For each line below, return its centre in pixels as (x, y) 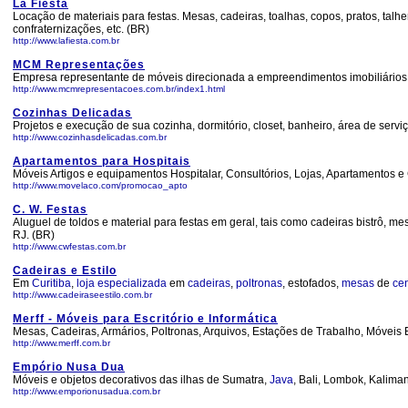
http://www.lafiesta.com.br (66, 41)
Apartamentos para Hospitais (102, 161)
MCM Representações (79, 65)
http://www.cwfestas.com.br (69, 246)
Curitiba (51, 283)
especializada (132, 283)
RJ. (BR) (34, 235)
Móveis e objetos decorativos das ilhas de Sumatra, (141, 380)
